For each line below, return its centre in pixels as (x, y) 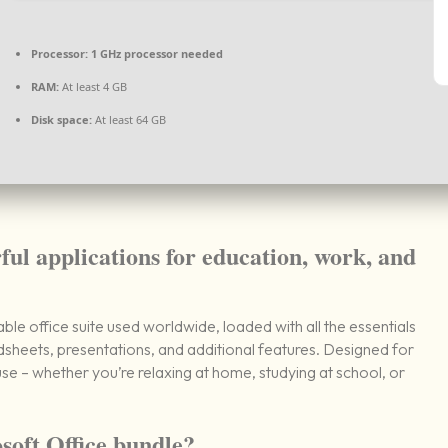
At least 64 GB (129, 120)
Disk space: (62, 120)
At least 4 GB (93, 87)
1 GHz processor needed (156, 54)
